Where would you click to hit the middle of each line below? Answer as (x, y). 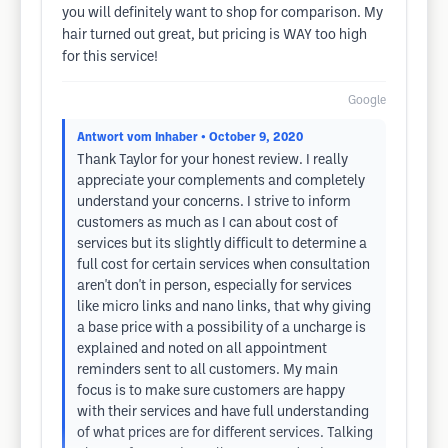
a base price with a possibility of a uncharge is (221, 328)
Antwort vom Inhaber (137, 137)
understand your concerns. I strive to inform (214, 202)
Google (367, 100)
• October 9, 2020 (252, 137)
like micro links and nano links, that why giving (224, 307)
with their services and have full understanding (223, 412)
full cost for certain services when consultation (223, 265)
